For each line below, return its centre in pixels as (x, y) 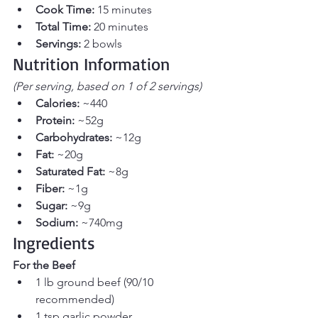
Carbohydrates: (74, 138)
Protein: (55, 121)
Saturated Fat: (70, 172)
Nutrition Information (91, 64)
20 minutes (120, 27)
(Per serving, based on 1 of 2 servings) (107, 87)
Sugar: (51, 206)
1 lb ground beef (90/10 (96, 283)
